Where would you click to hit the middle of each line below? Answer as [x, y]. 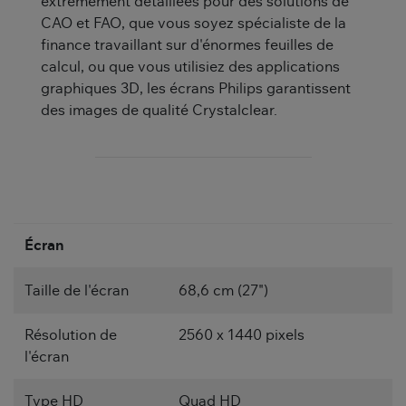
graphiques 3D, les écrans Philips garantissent [196, 88]
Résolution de [71, 335]
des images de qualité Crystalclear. [159, 110]
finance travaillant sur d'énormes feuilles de [187, 45]
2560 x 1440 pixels [242, 335]
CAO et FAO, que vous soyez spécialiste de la [193, 23]
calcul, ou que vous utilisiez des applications [190, 67]
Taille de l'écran [77, 290]
